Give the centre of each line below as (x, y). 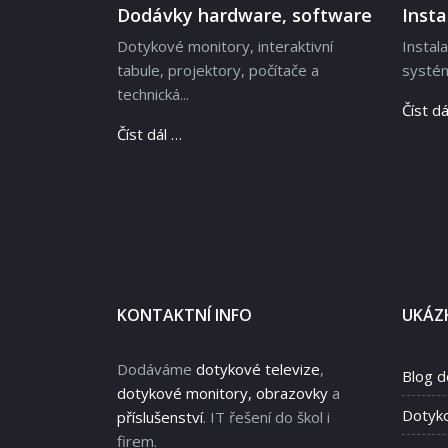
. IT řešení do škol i (266, 417)
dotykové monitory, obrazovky (222, 393)
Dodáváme (156, 369)
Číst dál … (149, 134)
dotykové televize (258, 369)
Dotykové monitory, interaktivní (225, 46)
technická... (153, 94)
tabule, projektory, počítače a (218, 70)
